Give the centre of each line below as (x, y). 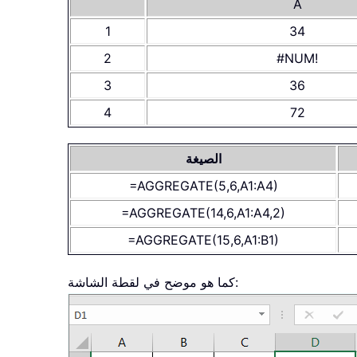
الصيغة (203, 159)
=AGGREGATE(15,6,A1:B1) (203, 240)
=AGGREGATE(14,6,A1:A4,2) (203, 213)
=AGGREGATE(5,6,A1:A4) (203, 186)
